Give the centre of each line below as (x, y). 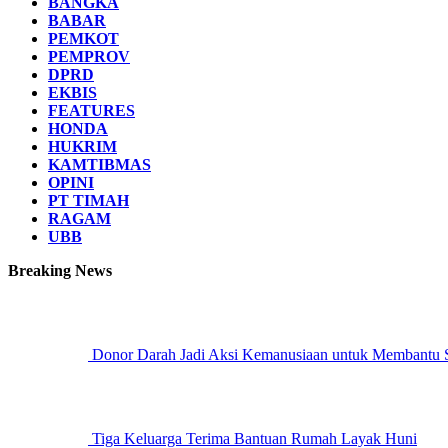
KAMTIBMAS (99, 164)
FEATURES (91, 110)
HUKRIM (82, 146)
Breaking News (60, 270)
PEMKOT (83, 38)
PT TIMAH (88, 200)
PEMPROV (89, 56)
